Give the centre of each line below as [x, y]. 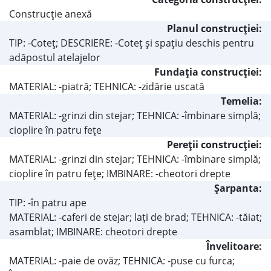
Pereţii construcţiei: [214, 144]
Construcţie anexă [51, 14]
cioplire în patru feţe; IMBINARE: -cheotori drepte [120, 173]
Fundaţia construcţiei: [208, 72]
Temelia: [241, 101]
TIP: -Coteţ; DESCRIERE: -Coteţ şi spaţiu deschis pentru [132, 43]
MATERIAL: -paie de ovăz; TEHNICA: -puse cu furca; [122, 260]
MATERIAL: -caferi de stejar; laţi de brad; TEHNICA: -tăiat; [135, 217]
